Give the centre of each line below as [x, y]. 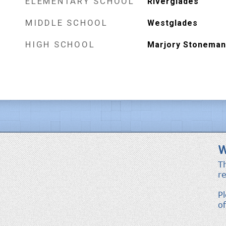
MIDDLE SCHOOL [67, 23]
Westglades [172, 23]
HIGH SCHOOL [60, 44]
